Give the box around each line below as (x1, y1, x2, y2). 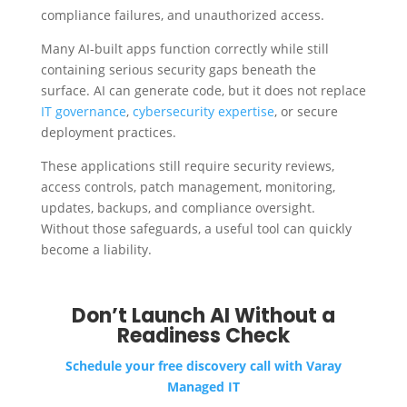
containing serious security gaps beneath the (40, 61, 316, 79)
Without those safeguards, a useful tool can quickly (40, 220, 352, 238)
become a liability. (40, 241, 152, 259)
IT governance (40, 103, 126, 121)
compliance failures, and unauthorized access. (40, 6, 324, 25)
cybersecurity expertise (132, 103, 274, 121)
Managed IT (166, 378, 240, 396)
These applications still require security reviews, (40, 157, 334, 175)
